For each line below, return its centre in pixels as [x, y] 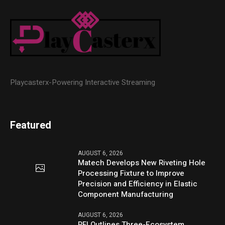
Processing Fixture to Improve [131, 174]
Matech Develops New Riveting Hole [142, 163]
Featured [31, 126]
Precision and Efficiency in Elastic [138, 184]
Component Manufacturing [126, 195]
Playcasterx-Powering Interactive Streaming [83, 83]
